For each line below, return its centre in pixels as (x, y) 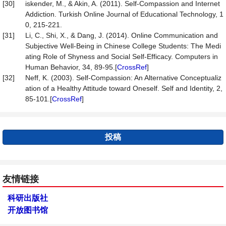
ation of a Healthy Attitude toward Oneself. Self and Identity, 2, (124, 88)
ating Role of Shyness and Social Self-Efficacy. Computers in (122, 56)
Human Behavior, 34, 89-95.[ (71, 67)
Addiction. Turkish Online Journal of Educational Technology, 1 (124, 14)
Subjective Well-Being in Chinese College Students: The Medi (123, 46)
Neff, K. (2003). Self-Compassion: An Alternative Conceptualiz (123, 78)
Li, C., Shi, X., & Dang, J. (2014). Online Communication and (122, 35)
